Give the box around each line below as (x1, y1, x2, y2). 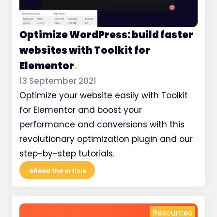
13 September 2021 (19, 75, 96, 87)
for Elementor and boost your (19, 104, 142, 116)
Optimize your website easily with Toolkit (19, 90, 188, 102)
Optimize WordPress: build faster (19, 28, 193, 42)
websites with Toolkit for (19, 44, 150, 58)
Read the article (34, 167, 86, 175)
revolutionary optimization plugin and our (19, 133, 193, 145)
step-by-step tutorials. (19, 148, 114, 160)
